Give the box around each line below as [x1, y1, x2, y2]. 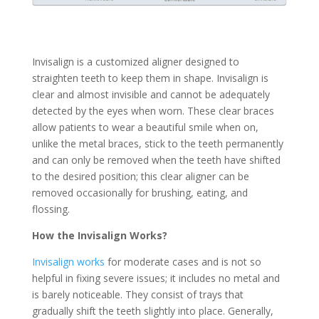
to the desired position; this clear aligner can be [31, 169, 249, 183]
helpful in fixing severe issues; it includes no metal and [31, 271, 280, 285]
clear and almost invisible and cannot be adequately [31, 88, 270, 101]
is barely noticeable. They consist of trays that [31, 288, 244, 301]
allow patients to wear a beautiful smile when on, [31, 120, 258, 134]
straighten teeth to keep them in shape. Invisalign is [31, 71, 268, 85]
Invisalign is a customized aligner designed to [31, 55, 239, 68]
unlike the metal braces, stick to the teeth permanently [31, 137, 283, 150]
